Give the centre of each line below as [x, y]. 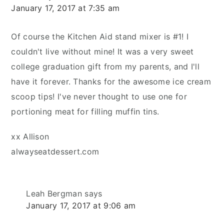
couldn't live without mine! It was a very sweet [102, 51]
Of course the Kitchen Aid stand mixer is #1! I [100, 36]
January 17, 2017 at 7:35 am [65, 8]
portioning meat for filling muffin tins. [85, 111]
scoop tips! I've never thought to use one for [99, 96]
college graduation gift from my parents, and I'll [105, 66]
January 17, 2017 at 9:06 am [81, 205]
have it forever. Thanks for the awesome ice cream [111, 81]
